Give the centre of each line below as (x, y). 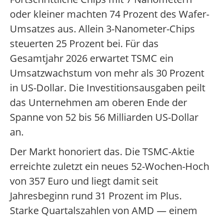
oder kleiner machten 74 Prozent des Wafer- (110, 14)
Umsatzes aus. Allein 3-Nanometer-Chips (102, 29)
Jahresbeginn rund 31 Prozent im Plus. (96, 196)
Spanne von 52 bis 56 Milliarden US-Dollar (104, 117)
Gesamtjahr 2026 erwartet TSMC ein (92, 58)
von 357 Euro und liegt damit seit (84, 181)
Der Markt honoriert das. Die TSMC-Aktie (102, 152)
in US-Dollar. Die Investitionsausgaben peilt (108, 88)
